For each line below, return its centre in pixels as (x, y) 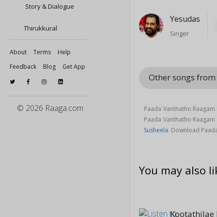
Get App (74, 67)
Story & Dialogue (49, 6)
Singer (180, 34)
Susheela (156, 130)
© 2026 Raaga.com (50, 108)
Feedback (23, 67)
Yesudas (185, 19)
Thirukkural (40, 28)
